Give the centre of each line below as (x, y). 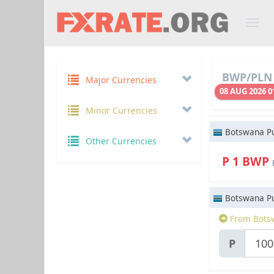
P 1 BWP (247, 161)
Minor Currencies (121, 110)
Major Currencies (121, 80)
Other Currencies (121, 141)
